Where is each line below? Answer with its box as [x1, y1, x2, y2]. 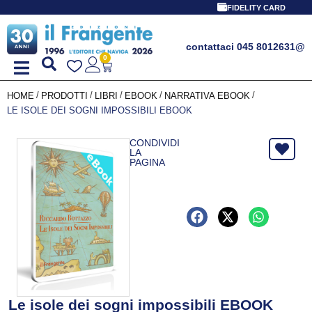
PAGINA [129, 156, 165, 168]
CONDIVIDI [129, 136, 180, 148]
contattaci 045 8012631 [186, 41, 295, 52]
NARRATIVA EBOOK [164, 90, 250, 101]
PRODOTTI [41, 90, 88, 101]
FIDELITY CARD [226, 3, 286, 12]
